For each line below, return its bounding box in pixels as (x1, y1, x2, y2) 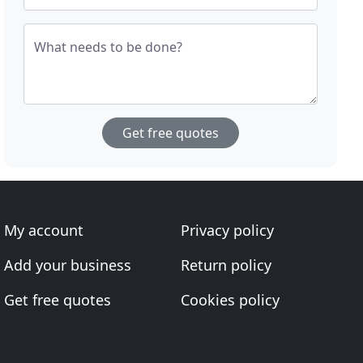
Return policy (180, 255, 271, 275)
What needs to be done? (34, 38, 183, 56)
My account (4, 220, 84, 240)
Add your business (4, 255, 132, 275)
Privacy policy (180, 220, 274, 240)
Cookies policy (180, 290, 280, 310)
